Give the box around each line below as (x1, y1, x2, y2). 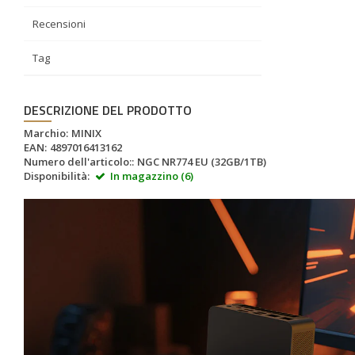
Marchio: (24, 126, 68, 140)
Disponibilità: (24, 169, 90, 183)
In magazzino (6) (108, 169, 193, 183)
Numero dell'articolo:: (24, 155, 134, 169)
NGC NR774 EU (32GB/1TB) (137, 155, 266, 169)
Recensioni (32, 17, 86, 31)
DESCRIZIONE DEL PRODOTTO (24, 101, 192, 120)
